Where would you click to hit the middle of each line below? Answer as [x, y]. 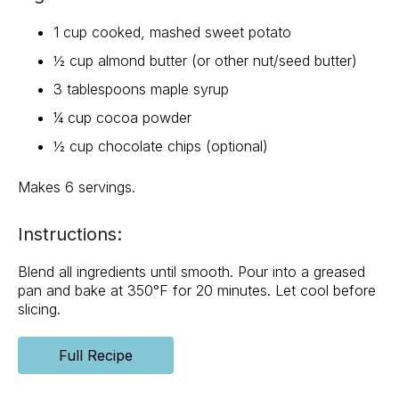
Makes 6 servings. [77, 187]
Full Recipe [96, 356]
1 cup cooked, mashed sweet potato [172, 33]
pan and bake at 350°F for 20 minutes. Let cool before [197, 291]
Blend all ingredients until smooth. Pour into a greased [191, 272]
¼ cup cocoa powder [122, 118]
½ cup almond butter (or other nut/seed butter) [205, 61]
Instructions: [70, 235]
